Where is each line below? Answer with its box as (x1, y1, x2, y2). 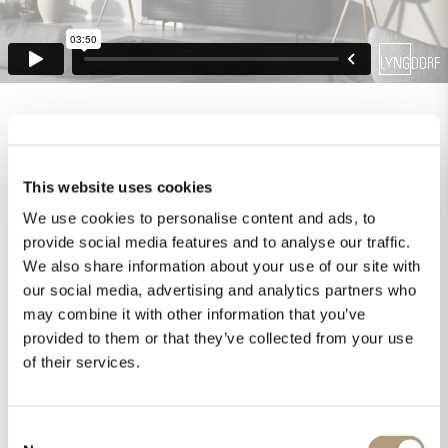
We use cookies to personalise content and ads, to (23, 209, 376, 227)
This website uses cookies (23, 178, 213, 195)
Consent (7, 422, 63, 440)
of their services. (23, 353, 140, 371)
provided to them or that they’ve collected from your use (23, 329, 413, 347)
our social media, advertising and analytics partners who (23, 281, 416, 299)
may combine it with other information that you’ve (23, 305, 366, 323)
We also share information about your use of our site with (23, 257, 421, 275)
